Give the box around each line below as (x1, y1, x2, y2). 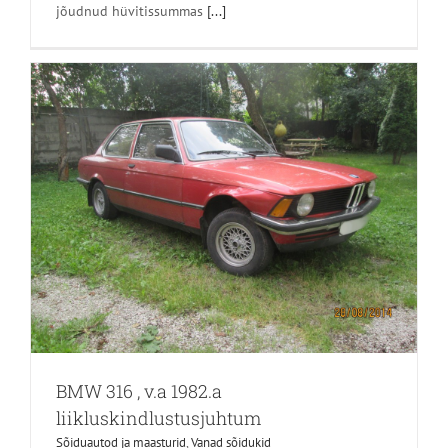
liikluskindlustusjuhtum (56, 405, 261, 430)
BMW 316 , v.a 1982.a (56, 378, 222, 403)
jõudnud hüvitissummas (56, 2, 207, 21)
